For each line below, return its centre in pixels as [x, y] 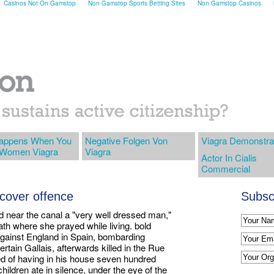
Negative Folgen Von [126, 140]
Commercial [226, 168]
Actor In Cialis [229, 157]
